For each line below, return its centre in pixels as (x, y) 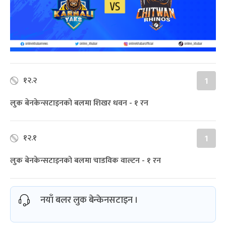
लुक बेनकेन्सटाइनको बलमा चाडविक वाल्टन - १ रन (86, 160)
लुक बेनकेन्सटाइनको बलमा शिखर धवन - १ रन (79, 103)
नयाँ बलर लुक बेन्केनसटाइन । (89, 200)
